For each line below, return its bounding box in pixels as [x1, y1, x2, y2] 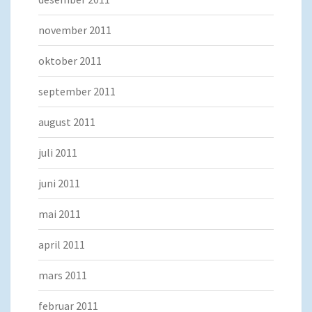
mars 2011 [38, 268, 87, 283]
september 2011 [38, 84, 116, 99]
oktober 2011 [38, 54, 102, 68]
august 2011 [38, 115, 95, 130]
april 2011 [38, 237, 85, 252]
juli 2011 [38, 146, 77, 160]
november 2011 [38, 23, 111, 38]
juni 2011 [38, 176, 80, 191]
